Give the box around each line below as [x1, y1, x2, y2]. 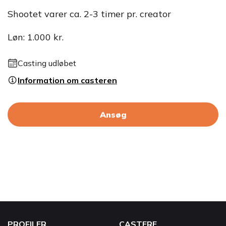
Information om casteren [18, 75, 117, 85]
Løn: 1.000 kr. [8, 31, 64, 43]
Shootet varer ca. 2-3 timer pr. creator [8, 8, 171, 20]
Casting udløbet [18, 58, 76, 68]
